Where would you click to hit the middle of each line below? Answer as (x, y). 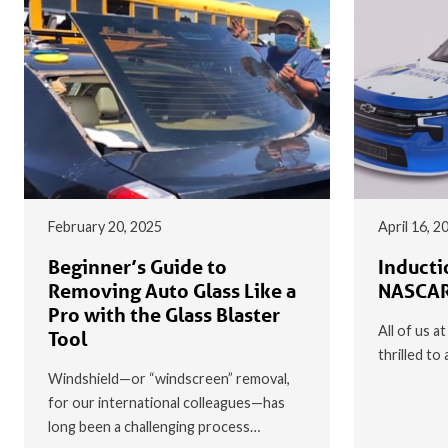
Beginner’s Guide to (137, 266)
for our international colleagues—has (166, 402)
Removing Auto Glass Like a (172, 290)
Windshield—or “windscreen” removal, (169, 378)
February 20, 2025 (105, 226)
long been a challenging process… (154, 426)
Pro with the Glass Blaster (164, 314)
